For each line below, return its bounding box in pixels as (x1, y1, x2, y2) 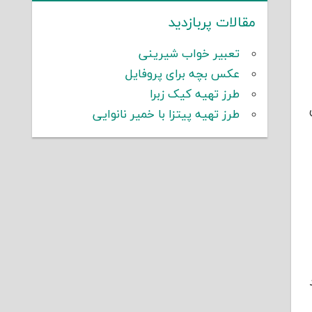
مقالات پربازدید (168, 13, 256, 33)
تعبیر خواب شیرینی (139, 45, 240, 63)
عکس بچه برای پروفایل (125, 65, 240, 83)
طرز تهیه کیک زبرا (150, 86, 240, 103)
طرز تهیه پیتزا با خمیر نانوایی (93, 106, 240, 123)
